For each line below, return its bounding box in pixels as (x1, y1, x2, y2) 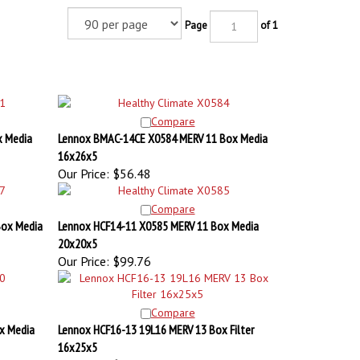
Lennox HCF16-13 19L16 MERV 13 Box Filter (57, 313, 254, 329)
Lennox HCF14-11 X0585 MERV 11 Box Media (57, 210, 259, 226)
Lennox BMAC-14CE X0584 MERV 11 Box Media (57, 122, 268, 138)
